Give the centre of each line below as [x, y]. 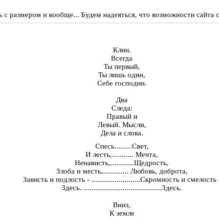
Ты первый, [122, 67]
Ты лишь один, [122, 75]
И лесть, [99, 155]
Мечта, [146, 155]
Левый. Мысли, [122, 125]
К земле [122, 213]
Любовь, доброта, [158, 171]
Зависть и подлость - [57, 180]
